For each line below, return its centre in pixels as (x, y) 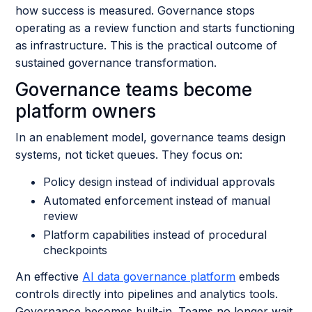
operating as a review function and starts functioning (155, 28)
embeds (258, 276)
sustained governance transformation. (116, 63)
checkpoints (76, 250)
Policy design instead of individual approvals (159, 182)
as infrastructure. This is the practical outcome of (147, 45)
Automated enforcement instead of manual (157, 201)
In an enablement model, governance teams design (151, 137)
